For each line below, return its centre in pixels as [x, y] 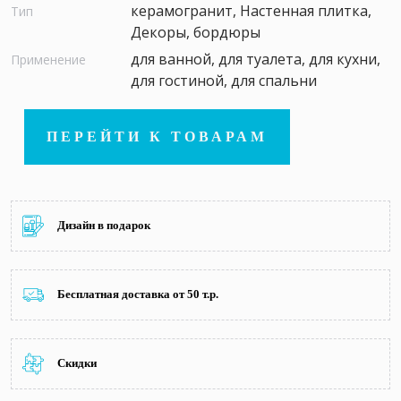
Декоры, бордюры [196, 32]
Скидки [77, 363]
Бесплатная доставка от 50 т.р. [138, 294]
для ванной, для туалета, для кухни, [256, 59]
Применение [48, 59]
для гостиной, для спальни [224, 80]
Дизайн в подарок [104, 226]
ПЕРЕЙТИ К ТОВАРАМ [157, 136]
